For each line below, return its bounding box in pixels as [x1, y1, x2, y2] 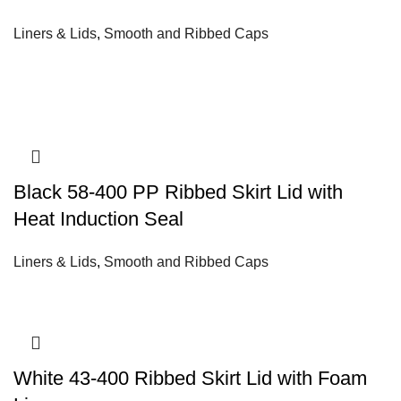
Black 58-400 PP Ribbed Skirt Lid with [13, 181, 343, 204]
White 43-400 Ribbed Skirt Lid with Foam [13, 366, 367, 389]
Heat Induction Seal [13, 208, 183, 231]
